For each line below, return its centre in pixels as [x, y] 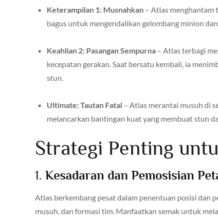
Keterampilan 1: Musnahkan [95, 9]
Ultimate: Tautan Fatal [84, 105]
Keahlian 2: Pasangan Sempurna [101, 50]
